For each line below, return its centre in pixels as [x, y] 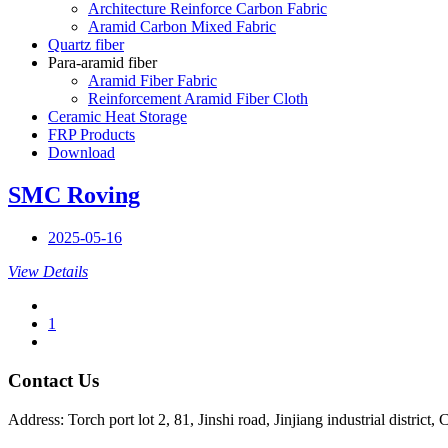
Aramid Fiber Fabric [152, 81]
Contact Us [53, 380]
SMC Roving [74, 195]
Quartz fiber [86, 45]
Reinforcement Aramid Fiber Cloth [198, 99]
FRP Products [91, 135]
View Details [48, 272]
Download [81, 153]
